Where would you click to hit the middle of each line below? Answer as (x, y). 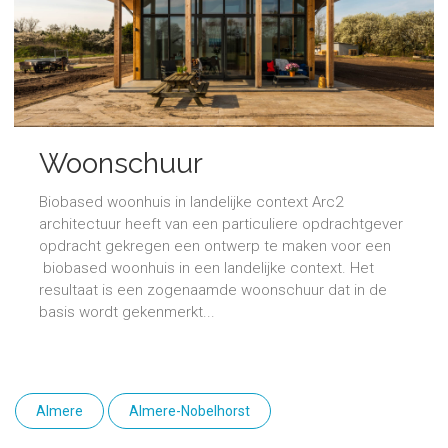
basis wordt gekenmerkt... (127, 312)
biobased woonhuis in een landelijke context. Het (206, 268)
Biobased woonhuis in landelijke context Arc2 (191, 202)
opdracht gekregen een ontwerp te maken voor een (215, 246)
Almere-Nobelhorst (189, 411)
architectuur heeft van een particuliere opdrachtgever (221, 224)
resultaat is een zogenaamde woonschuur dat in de (213, 290)
